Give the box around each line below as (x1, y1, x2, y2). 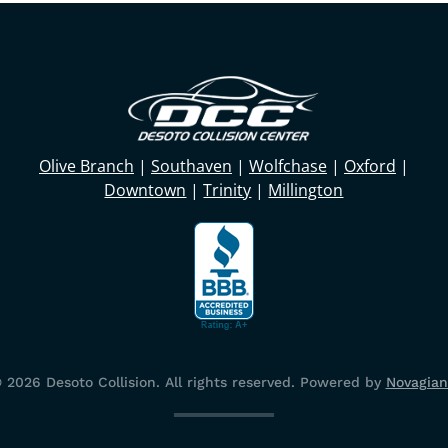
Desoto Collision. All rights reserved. (40, 374, 295, 391)
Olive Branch (38, 155, 134, 178)
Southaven (150, 155, 232, 178)
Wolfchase (248, 155, 327, 178)
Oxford (343, 155, 396, 178)
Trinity (203, 179, 252, 202)
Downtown (104, 179, 187, 202)
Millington (268, 179, 344, 202)
